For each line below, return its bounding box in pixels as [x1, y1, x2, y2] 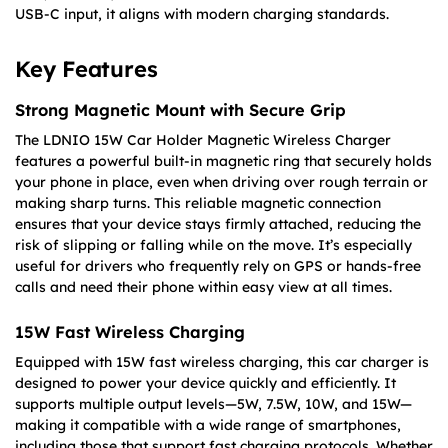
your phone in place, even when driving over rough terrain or [15, 173, 428, 192]
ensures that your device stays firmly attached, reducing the [15, 215, 421, 234]
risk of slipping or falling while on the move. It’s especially [15, 236, 412, 255]
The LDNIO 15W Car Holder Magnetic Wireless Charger [15, 131, 391, 150]
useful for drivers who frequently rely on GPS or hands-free [15, 257, 421, 276]
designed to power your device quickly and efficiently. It [15, 373, 396, 392]
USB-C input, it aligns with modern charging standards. [15, 5, 389, 24]
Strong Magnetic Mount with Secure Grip [15, 100, 346, 121]
